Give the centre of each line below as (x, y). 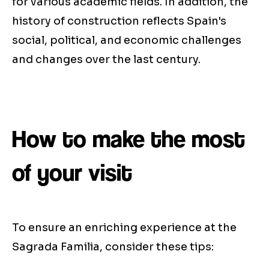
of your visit (72, 173)
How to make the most (128, 139)
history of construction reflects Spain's (119, 21)
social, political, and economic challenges (127, 41)
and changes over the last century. (106, 60)
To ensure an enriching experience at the (124, 228)
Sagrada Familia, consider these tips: (113, 247)
